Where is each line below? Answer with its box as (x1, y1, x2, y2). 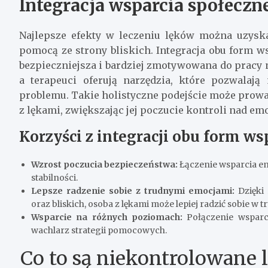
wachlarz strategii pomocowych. (31, 224, 167, 236)
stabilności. (31, 172, 78, 183)
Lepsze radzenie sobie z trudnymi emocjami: (31, 185, 234, 196)
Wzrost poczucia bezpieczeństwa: (31, 159, 178, 170)
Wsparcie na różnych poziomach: (31, 211, 182, 223)
